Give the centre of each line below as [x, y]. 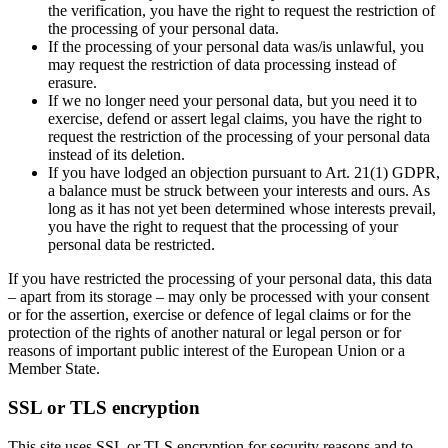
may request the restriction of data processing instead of [222, 65]
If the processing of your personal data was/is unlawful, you [236, 47]
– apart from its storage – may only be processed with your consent [218, 297]
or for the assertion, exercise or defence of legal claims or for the [209, 315]
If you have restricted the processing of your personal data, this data [220, 279]
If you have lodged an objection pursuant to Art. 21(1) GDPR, [244, 173]
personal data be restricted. [131, 245]
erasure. [72, 83]
